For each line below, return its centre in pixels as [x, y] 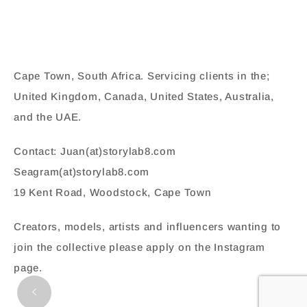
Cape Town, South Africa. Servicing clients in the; [142, 76]
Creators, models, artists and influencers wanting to [147, 226]
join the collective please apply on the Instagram [139, 247]
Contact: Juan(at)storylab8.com [95, 151]
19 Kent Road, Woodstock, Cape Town [113, 192]
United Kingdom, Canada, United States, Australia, [144, 96]
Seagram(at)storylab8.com [82, 172]
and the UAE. [49, 117]
